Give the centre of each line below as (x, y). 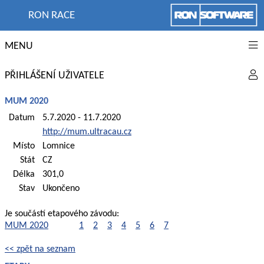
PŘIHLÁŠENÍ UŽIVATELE (55, 75)
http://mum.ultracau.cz (87, 132)
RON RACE (52, 16)
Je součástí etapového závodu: (62, 214)
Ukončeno (61, 188)
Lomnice (59, 146)
